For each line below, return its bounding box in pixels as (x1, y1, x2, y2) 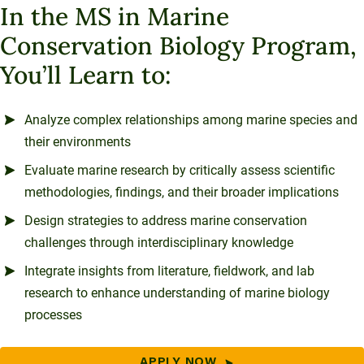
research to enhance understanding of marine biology (24, 285, 330, 301)
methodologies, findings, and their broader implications (24, 184, 339, 200)
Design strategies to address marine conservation (24, 213, 307, 228)
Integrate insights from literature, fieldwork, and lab (24, 263, 314, 279)
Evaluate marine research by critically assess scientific (24, 162, 335, 178)
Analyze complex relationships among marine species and (24, 112, 357, 128)
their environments (24, 134, 131, 149)
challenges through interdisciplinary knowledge (24, 235, 293, 250)
